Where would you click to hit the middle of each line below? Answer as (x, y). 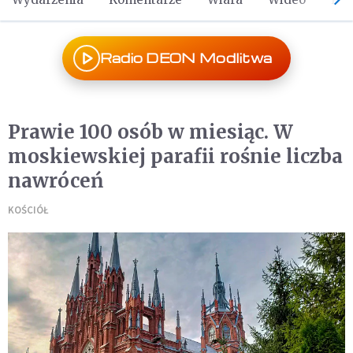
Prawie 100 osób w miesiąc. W (150, 132)
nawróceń (56, 181)
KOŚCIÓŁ (28, 210)
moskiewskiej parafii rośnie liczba (175, 156)
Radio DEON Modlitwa (186, 58)
